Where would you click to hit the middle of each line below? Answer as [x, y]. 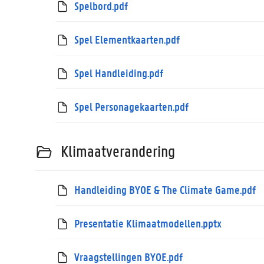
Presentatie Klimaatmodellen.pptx [148, 223]
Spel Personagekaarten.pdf [132, 106]
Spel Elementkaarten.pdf [127, 39]
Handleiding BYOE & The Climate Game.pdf [165, 189]
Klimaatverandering [118, 151]
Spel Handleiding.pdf [119, 73]
